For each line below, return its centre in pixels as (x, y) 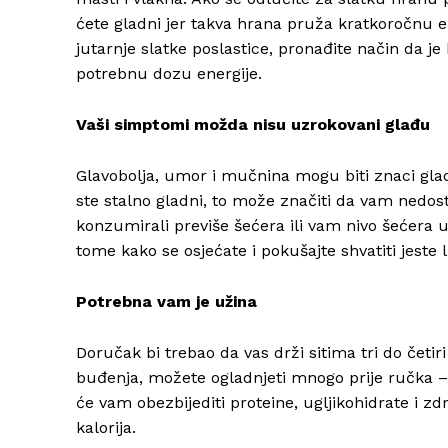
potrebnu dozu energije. (169, 74)
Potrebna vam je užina (166, 302)
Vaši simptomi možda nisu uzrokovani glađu (253, 125)
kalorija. (106, 428)
